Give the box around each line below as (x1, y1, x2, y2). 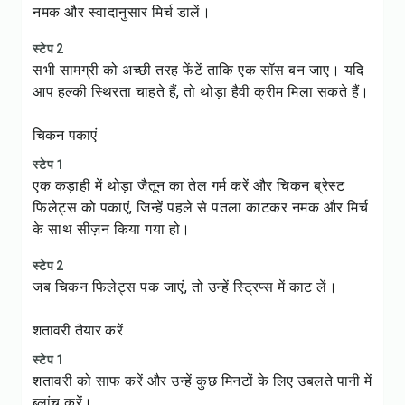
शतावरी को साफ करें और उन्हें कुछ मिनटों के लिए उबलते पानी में (33, 372, 372, 390)
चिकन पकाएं (33, 127, 98, 144)
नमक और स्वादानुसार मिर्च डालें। (33, 4, 211, 21)
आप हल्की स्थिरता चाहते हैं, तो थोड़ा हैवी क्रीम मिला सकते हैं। (33, 83, 370, 100)
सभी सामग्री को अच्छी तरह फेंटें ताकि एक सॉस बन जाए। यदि (33, 61, 364, 79)
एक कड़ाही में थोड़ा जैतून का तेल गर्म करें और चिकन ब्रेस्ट (33, 177, 344, 194)
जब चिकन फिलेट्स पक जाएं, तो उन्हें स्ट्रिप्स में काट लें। (33, 278, 337, 296)
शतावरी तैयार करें (33, 322, 123, 339)
